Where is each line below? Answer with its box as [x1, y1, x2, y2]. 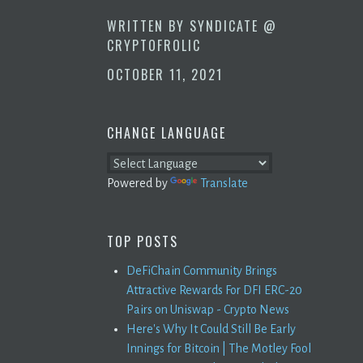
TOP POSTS [107, 231, 178, 251]
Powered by [107, 176, 170, 190]
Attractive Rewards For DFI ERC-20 [126, 283, 302, 297]
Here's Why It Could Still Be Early [126, 322, 296, 335]
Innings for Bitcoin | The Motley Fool [126, 341, 311, 355]
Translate [200, 176, 248, 190]
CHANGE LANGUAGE [107, 122, 226, 143]
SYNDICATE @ [190, 15, 277, 36]
